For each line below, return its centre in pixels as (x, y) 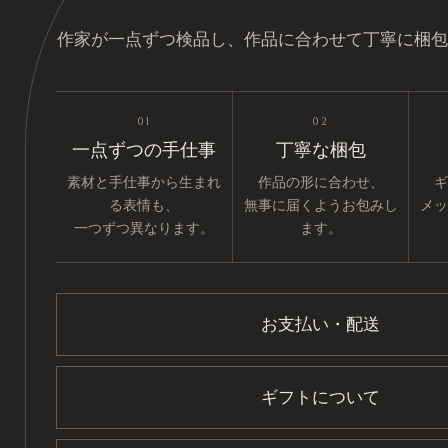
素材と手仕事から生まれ (144, 182)
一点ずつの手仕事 (144, 150)
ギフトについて (320, 397)
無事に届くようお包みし (320, 205)
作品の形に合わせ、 (320, 182)
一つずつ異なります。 (144, 228)
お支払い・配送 (320, 324)
